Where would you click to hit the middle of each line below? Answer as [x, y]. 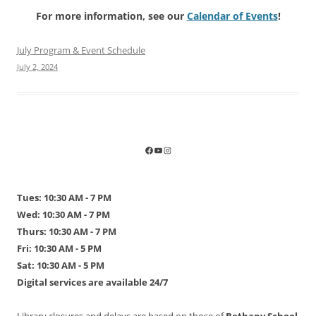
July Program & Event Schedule [81, 50]
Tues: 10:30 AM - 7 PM [64, 197]
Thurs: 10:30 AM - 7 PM [67, 231]
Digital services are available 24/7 [92, 282]
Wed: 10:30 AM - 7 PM [63, 214]
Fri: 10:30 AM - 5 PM [59, 248]
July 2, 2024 [37, 66]
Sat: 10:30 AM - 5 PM [61, 265]
